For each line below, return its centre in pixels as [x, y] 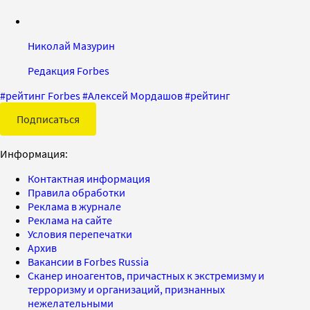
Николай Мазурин [71, 45]
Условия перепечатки [80, 234]
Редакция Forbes [69, 70]
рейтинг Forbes [43, 95]
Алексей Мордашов [135, 95]
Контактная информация [89, 178]
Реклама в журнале [74, 206]
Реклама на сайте [70, 220]
